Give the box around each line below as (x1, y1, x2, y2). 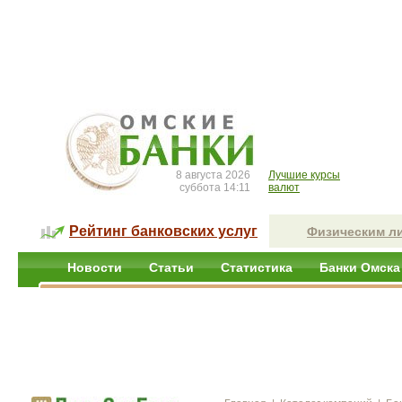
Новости (67, 260, 122, 275)
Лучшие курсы (268, 169, 340, 181)
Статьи (149, 260, 194, 275)
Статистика (221, 260, 293, 275)
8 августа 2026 (176, 169, 250, 181)
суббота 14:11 (179, 181, 250, 194)
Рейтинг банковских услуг (69, 223, 258, 239)
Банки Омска (319, 260, 400, 275)
